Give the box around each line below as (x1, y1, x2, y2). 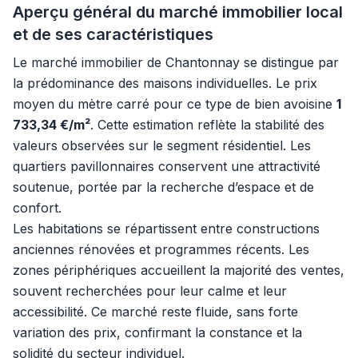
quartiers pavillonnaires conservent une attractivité (13, 158, 320, 174)
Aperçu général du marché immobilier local (13, 2, 343, 22)
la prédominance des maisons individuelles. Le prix (13, 75, 317, 91)
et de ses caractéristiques (13, 25, 213, 44)
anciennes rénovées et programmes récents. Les (13, 241, 309, 257)
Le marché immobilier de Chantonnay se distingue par (13, 54, 339, 70)
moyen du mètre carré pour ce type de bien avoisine (13, 96, 336, 112)
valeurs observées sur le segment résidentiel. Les (13, 137, 311, 153)
